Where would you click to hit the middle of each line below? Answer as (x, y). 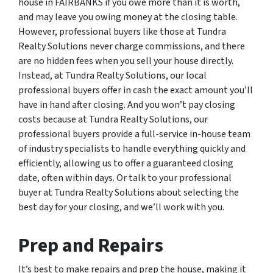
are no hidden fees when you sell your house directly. (126, 61)
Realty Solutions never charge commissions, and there (132, 46)
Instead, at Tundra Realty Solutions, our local (112, 76)
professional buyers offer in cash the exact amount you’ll (136, 90)
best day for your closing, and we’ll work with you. (121, 207)
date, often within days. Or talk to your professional (125, 178)
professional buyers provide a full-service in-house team (134, 134)
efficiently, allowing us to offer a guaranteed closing (126, 163)
